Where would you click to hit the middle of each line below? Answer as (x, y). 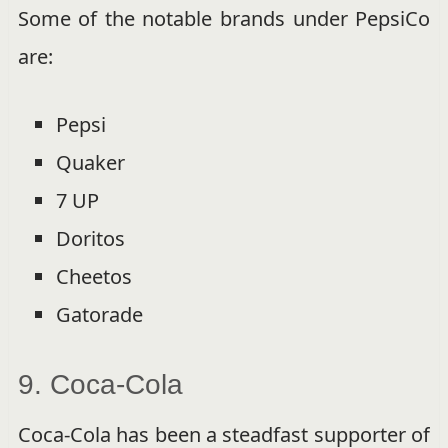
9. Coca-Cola (100, 384)
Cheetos (93, 276)
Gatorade (99, 314)
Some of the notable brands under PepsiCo (224, 18)
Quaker (90, 162)
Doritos (90, 238)
